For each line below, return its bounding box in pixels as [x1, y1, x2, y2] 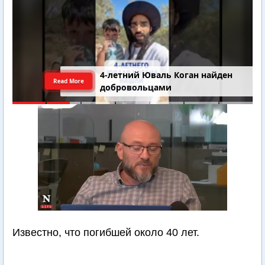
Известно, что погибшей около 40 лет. [12, 227, 199, 238]
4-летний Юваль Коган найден [100, 69, 233, 81]
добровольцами [100, 82, 172, 93]
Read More [53, 76, 85, 85]
